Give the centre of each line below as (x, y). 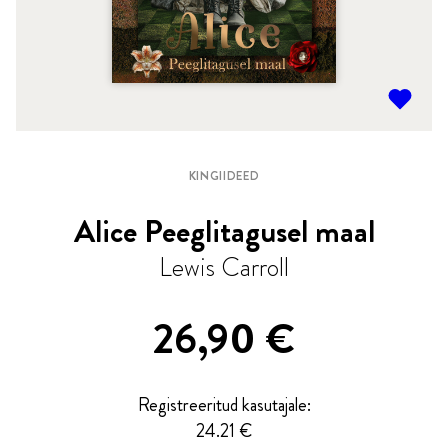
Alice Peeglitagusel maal (224, 230)
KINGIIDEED (224, 175)
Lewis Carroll (224, 267)
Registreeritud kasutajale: (224, 404)
